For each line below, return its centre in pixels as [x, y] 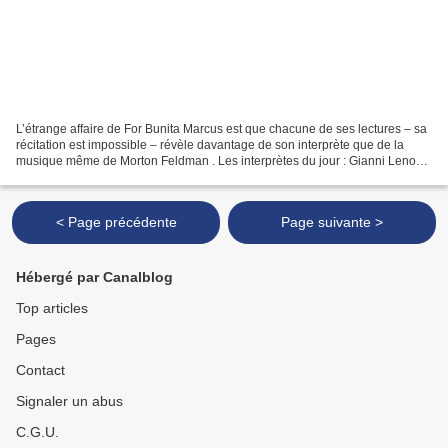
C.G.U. [37, 432]
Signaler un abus [69, 401]
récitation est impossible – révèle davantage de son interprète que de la [210, 144]
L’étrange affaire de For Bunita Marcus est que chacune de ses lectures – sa [221, 128]
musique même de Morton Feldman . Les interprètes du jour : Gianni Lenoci [220, 160]
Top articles [52, 308]
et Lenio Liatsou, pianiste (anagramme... [125, 176]
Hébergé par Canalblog [94, 277]
